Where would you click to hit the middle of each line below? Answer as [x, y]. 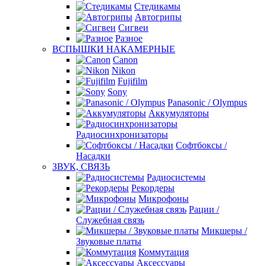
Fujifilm [132, 81]
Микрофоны [164, 199]
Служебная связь [110, 220]
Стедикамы [157, 6]
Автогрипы [158, 17]
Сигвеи [133, 28]
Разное [129, 38]
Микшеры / [224, 231]
